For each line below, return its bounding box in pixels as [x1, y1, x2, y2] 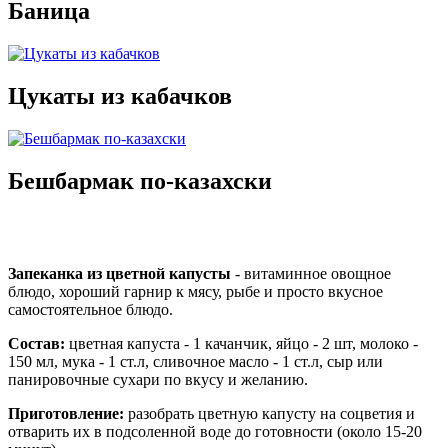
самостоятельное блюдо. [8, 301, 173, 319]
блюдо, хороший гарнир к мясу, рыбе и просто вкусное [8, 283, 383, 301]
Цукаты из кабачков [8, 83, 232, 110]
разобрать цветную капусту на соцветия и [124, 405, 415, 423]
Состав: [8, 335, 65, 353]
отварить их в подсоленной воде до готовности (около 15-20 [8, 423, 422, 441]
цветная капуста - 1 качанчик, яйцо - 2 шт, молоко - [65, 335, 418, 353]
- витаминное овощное [231, 265, 391, 283]
